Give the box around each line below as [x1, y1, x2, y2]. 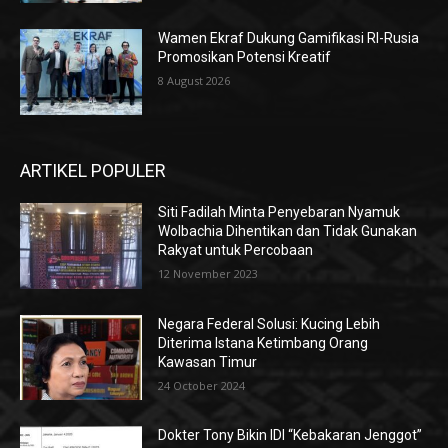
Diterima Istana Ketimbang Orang [158, 334, 369, 351]
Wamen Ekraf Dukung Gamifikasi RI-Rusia [158, 30, 420, 47]
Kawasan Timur [158, 353, 258, 370]
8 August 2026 [158, 73, 231, 89]
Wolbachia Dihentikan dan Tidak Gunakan [158, 223, 418, 240]
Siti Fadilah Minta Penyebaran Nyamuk [158, 204, 401, 221]
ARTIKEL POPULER [20, 160, 166, 182]
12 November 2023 [158, 266, 259, 282]
